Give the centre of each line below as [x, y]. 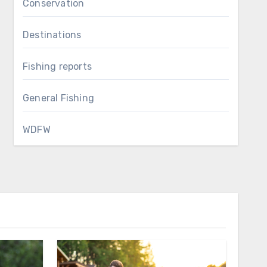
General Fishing [58, 98]
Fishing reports [57, 66]
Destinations [52, 35]
